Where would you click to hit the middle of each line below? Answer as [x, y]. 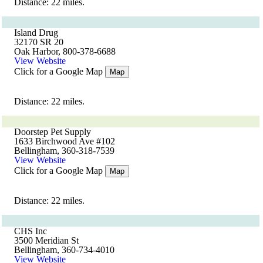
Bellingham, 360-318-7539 [64, 151]
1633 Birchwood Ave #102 [65, 141]
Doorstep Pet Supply [53, 132]
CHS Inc [31, 231]
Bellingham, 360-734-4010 [64, 250]
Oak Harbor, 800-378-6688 [65, 51]
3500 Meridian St [46, 240]
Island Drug [36, 33]
